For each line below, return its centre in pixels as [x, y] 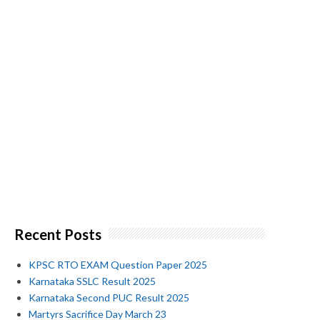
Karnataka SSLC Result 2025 [92, 281]
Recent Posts [58, 234]
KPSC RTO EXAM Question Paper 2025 [118, 265]
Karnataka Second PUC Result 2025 [109, 298]
